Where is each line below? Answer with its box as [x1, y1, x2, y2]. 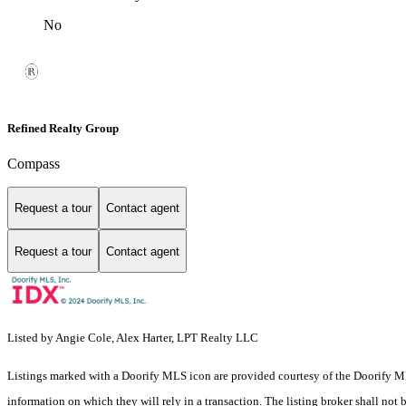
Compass [7, 155, 60, 171]
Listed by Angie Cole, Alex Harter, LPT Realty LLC [7, 331, 258, 345]
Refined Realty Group [7, 121, 119, 135]
